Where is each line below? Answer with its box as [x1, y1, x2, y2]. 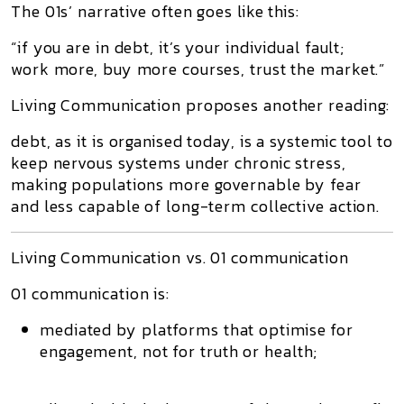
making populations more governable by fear [11, 172, 362, 197]
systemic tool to [270, 129, 393, 153]
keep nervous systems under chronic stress [11, 151, 342, 175]
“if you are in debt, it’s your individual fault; [11, 35, 345, 60]
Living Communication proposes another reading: [11, 93, 390, 117]
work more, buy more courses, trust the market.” [11, 57, 386, 81]
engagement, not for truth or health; [40, 339, 318, 363]
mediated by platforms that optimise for [40, 317, 354, 342]
